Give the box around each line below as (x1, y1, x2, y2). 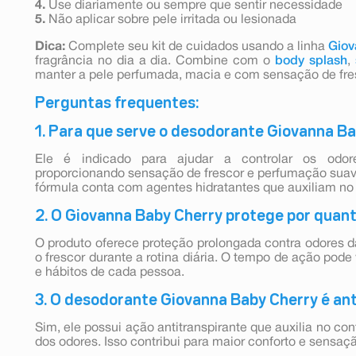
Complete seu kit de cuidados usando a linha (65, 41, 328, 52)
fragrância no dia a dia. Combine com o (35, 55, 275, 67)
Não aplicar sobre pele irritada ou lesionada (45, 14, 296, 25)
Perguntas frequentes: (35, 95, 199, 110)
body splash (274, 55, 347, 67)
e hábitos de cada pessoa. (35, 266, 184, 278)
